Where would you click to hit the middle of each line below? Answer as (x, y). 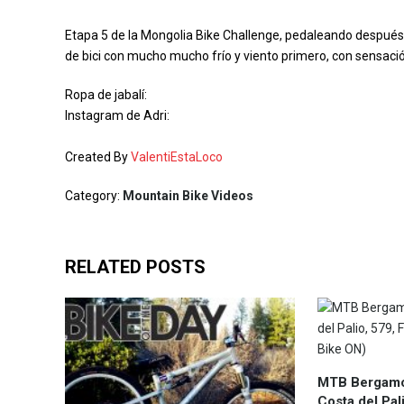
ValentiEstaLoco (177, 157)
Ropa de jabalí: (106, 95)
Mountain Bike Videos (188, 196)
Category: (94, 196)
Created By (98, 157)
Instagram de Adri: (117, 115)
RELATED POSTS (135, 267)
